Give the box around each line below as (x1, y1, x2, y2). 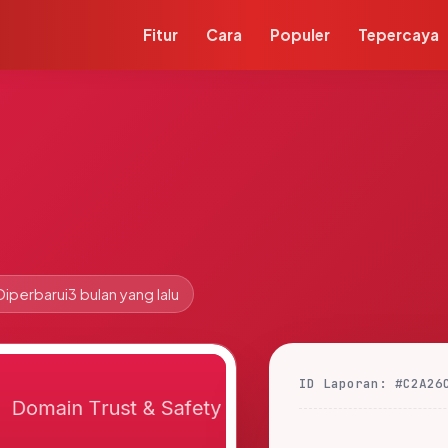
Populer (270, 25, 331, 44)
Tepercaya (358, 25, 440, 44)
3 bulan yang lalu (68, 285, 179, 303)
